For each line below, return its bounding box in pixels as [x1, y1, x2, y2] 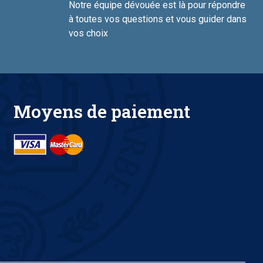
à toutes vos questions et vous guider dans [68, 14, 247, 25]
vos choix [68, 28, 108, 39]
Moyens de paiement [13, 100, 190, 123]
